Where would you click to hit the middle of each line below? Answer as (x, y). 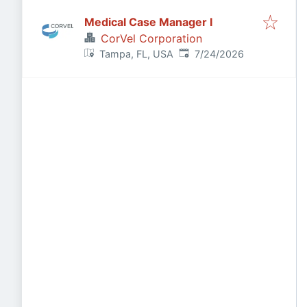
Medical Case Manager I (148, 22)
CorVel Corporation (151, 38)
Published (201, 53)
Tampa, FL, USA (137, 54)
